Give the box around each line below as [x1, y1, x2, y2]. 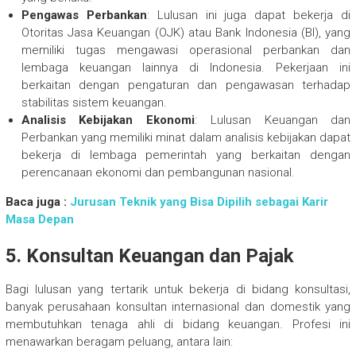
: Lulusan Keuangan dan [195, 113, 351, 128]
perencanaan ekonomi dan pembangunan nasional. [21, 165, 295, 180]
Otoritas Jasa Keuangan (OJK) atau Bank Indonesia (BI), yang [21, 25, 351, 41]
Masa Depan [5, 212, 74, 227]
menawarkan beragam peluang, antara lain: [5, 335, 233, 350]
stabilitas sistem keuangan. [21, 95, 167, 110]
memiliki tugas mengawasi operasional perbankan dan [21, 43, 351, 58]
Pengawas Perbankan [21, 8, 147, 23]
